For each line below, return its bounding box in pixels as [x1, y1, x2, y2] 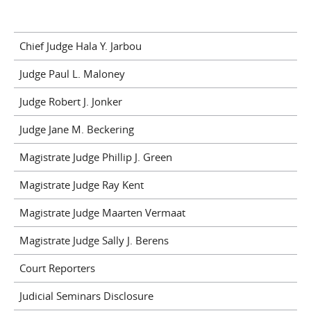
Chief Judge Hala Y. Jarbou [19, 39, 142, 53]
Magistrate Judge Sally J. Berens [19, 233, 169, 248]
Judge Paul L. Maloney [19, 67, 125, 81]
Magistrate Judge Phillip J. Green [19, 150, 172, 165]
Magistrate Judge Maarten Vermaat [19, 205, 185, 220]
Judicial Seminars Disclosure [19, 289, 153, 303]
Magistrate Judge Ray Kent [19, 178, 144, 192]
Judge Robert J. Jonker [19, 94, 122, 109]
